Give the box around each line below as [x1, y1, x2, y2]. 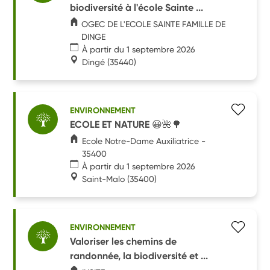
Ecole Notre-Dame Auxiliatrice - [82, 136, 206, 146]
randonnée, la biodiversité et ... [70, 250, 209, 262]
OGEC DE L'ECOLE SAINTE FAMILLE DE [81, 19, 226, 29]
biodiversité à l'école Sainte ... [70, 1, 204, 13]
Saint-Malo [82, 174, 125, 184]
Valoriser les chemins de [70, 235, 177, 247]
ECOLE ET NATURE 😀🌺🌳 [70, 118, 182, 130]
